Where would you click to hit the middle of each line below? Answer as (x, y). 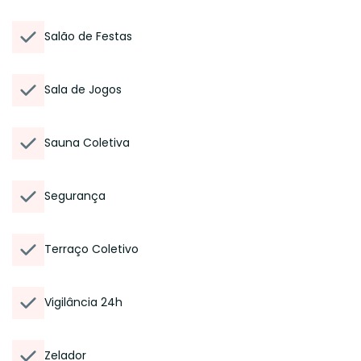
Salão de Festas (88, 36)
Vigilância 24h (83, 302)
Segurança (75, 196)
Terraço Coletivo (91, 249)
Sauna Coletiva (87, 143)
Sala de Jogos (83, 89)
